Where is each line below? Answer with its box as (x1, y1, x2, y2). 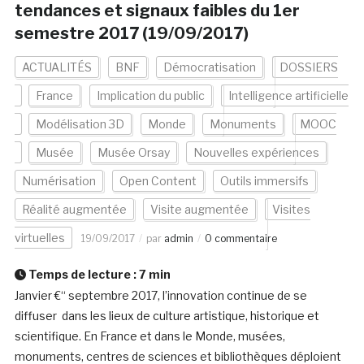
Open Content (119, 174, 197, 188)
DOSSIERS (279, 60, 338, 75)
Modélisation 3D (35, 117, 124, 132)
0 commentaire (204, 232, 277, 245)
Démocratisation (162, 60, 256, 75)
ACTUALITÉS (21, 60, 92, 75)
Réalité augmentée (21, 202, 127, 217)
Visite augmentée (149, 202, 249, 217)
